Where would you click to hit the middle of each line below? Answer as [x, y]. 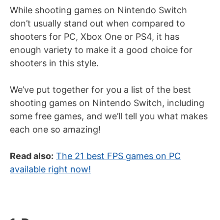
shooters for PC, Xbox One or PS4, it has [95, 37]
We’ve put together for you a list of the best [100, 90]
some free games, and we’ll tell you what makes [109, 116]
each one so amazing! [55, 129]
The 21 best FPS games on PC [118, 156]
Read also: [32, 156]
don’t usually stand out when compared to [97, 23]
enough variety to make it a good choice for [101, 50]
